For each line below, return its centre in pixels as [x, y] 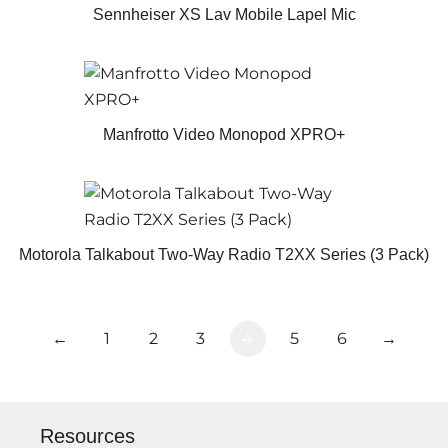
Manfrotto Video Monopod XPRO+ [224, 134]
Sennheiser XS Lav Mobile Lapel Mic [224, 14]
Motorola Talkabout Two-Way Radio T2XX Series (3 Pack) [224, 254]
